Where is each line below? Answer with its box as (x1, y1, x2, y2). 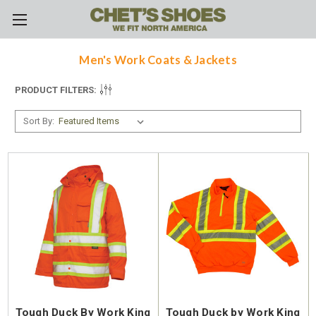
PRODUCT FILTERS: (15, 85, 97, 96)
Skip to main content (110, 23, 206, 34)
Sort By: (23, 116, 54, 127)
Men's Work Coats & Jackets (79, 53, 237, 68)
